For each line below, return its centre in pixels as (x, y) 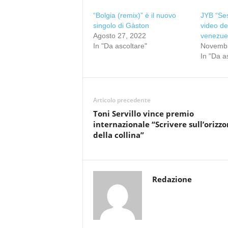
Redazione (172, 179)
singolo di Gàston (121, 25)
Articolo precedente (122, 100)
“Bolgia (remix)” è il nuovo (134, 15)
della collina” (118, 135)
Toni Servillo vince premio (143, 113)
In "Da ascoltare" (120, 46)
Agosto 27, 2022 (119, 36)
